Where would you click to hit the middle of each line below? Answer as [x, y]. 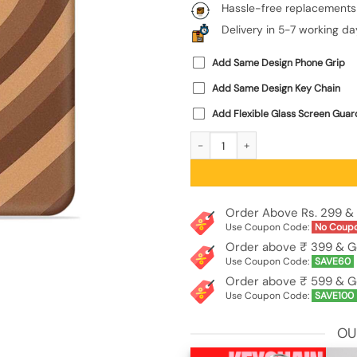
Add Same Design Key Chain [276, 89]
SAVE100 [334, 295]
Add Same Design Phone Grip [279, 63]
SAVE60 [332, 261]
